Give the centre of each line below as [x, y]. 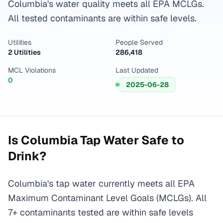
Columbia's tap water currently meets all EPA [101, 183]
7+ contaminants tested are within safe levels [101, 212]
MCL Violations [32, 70]
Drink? [27, 156]
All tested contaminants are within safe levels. [102, 18]
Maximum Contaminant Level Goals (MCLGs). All [107, 198]
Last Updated [137, 70]
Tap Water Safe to [131, 140]
